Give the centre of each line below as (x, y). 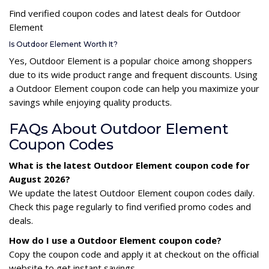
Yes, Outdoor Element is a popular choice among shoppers (131, 60)
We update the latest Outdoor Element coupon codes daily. (132, 192)
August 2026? (40, 179)
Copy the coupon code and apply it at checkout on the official (134, 254)
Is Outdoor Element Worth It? (63, 44)
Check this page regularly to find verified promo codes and (130, 206)
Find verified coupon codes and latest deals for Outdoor (125, 13)
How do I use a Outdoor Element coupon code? (115, 240)
